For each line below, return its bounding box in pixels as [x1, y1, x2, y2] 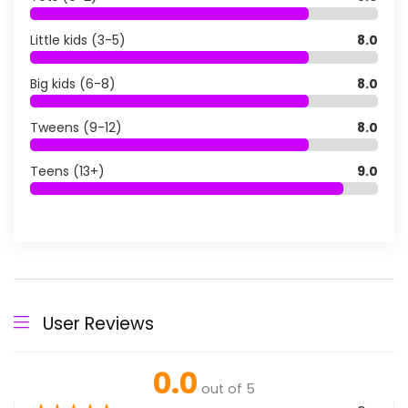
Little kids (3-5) [30, 30, 126, 49]
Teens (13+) [30, 161, 105, 180]
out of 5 [201, 379, 255, 398]
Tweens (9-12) [30, 117, 122, 137]
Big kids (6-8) [30, 74, 116, 93]
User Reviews [43, 311, 154, 336]
